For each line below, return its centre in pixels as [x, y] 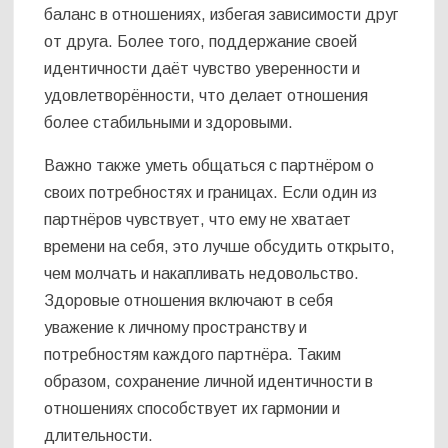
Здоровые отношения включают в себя [189, 301]
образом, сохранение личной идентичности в [209, 382]
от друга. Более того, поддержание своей [201, 42]
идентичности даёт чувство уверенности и [202, 69]
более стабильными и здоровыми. [169, 123]
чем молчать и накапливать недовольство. [202, 274]
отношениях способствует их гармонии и [192, 409]
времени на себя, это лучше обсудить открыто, [220, 247]
